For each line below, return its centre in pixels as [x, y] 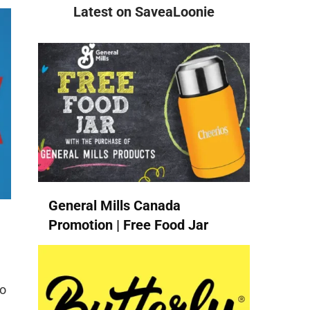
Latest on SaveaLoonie [144, 12]
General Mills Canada [115, 205]
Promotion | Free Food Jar [128, 225]
